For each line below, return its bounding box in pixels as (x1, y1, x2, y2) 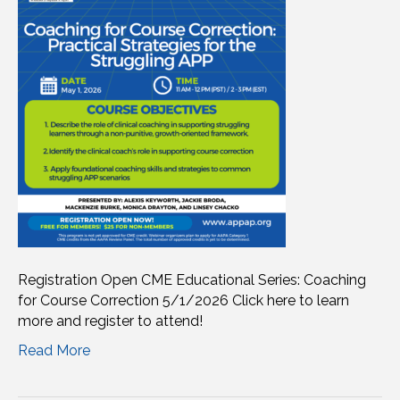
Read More (18, 341, 90, 359)
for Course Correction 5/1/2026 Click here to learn (18, 291, 349, 309)
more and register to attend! (18, 312, 203, 329)
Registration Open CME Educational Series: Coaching (18, 271, 366, 288)
